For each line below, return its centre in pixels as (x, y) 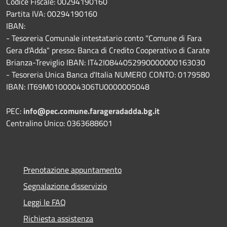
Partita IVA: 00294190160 (52, 13)
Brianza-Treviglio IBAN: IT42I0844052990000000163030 (106, 62)
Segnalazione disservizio (65, 186)
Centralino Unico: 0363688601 (59, 123)
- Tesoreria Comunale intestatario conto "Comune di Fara (104, 38)
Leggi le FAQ (45, 202)
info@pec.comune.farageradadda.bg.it (91, 111)
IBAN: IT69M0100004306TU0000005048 (78, 86)
